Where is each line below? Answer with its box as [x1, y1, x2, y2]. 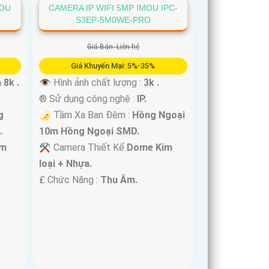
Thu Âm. [100, 174, 138, 186]
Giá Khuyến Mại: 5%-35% [71, 61, 156, 70]
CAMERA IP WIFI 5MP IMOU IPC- [48, 2, 178, 13]
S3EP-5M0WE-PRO [75, 14, 151, 25]
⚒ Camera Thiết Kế [39, 141, 127, 153]
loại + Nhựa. [39, 157, 92, 169]
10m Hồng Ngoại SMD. [39, 125, 140, 137]
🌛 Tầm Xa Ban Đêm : [39, 109, 133, 121]
